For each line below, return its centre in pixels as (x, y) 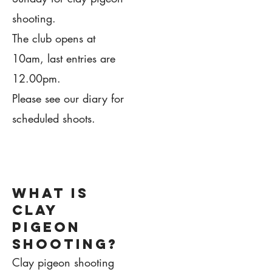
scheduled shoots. (54, 118)
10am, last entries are (64, 58)
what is (50, 193)
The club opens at (54, 38)
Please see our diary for (68, 98)
